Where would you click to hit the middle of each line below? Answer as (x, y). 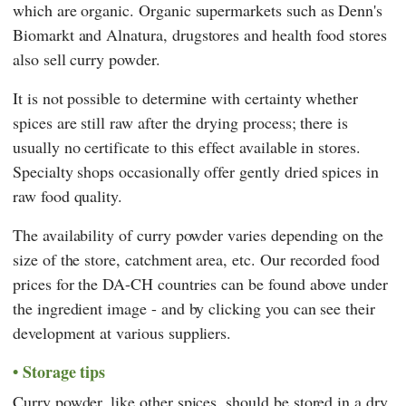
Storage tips (64, 372)
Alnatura (135, 35)
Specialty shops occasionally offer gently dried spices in (196, 172)
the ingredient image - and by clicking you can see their (194, 309)
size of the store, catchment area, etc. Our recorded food (196, 260)
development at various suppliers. (122, 333)
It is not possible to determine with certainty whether (186, 98)
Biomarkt (43, 35)
